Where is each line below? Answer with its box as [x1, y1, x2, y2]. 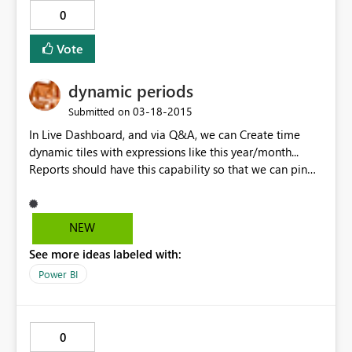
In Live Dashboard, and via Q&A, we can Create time [29, 126, 300, 143]
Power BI [38, 267, 78, 281]
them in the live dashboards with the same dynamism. [29, 178, 307, 195]
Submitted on [68, 104, 130, 119]
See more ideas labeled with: [29, 246, 181, 262]
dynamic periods [68, 79, 193, 103]
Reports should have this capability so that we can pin [29, 161, 307, 178]
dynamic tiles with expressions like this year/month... [29, 144, 299, 160]
